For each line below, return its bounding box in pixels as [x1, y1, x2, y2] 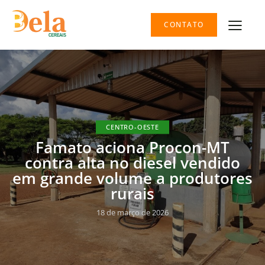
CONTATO [164, 20, 204, 30]
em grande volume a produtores [12, 167, 253, 189]
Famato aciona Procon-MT [35, 136, 230, 158]
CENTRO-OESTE [106, 122, 159, 131]
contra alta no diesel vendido [25, 151, 240, 173]
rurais [111, 182, 154, 204]
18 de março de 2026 [96, 206, 169, 218]
